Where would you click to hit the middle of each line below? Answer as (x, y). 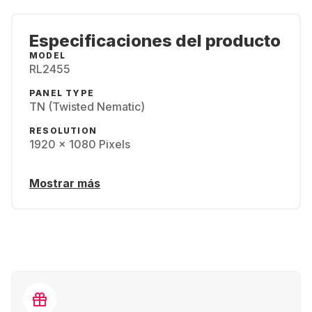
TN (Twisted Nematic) (87, 107)
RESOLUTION (63, 131)
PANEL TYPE (62, 93)
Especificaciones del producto (155, 41)
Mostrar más (65, 183)
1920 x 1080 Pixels (80, 144)
